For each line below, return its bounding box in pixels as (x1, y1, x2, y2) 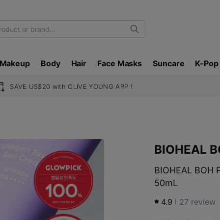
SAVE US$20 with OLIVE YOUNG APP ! (10, 82, 133, 90)
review (189, 197, 216, 207)
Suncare (153, 58, 185, 68)
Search (134, 27, 160, 37)
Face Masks (97, 58, 142, 68)
